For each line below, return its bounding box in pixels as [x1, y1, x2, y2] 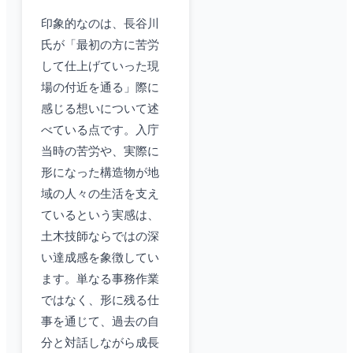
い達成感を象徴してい [41, 251, 159, 265]
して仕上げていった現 [41, 60, 159, 73]
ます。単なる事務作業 [41, 273, 159, 286]
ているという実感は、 [41, 209, 159, 222]
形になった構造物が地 [41, 166, 159, 180]
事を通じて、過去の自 [41, 315, 159, 329]
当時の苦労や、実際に [41, 145, 159, 158]
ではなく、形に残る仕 [41, 294, 159, 307]
